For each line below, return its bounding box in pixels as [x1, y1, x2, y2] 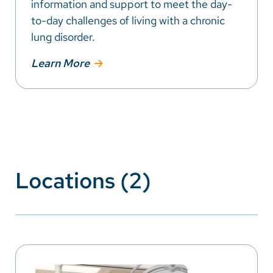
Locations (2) [15, 166, 151, 196]
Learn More [31, 56, 90, 71]
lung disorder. [31, 29, 95, 44]
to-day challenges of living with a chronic [31, 13, 225, 27]
